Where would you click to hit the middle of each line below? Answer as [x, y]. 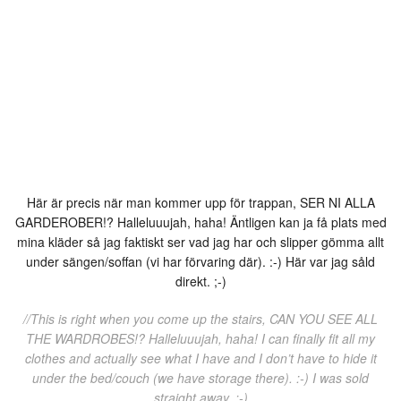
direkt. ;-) [200, 281]
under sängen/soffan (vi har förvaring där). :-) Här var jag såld [200, 261]
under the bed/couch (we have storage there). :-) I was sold [200, 377]
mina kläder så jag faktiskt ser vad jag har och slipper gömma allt [200, 241]
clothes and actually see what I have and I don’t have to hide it [200, 358]
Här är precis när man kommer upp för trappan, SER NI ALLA [200, 202]
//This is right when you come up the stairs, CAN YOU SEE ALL [200, 318]
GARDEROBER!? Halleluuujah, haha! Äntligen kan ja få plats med [200, 222]
